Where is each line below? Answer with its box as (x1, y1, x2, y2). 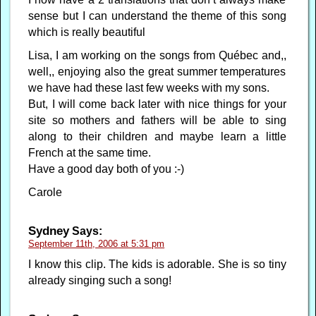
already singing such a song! (28, 274, 172, 286)
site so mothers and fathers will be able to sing (28, 114, 286, 126)
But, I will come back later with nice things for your (28, 97, 286, 110)
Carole (28, 186, 63, 198)
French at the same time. (28, 146, 152, 159)
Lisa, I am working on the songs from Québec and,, (28, 49, 286, 61)
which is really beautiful (28, 25, 146, 38)
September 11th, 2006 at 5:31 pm (28, 238, 165, 249)
